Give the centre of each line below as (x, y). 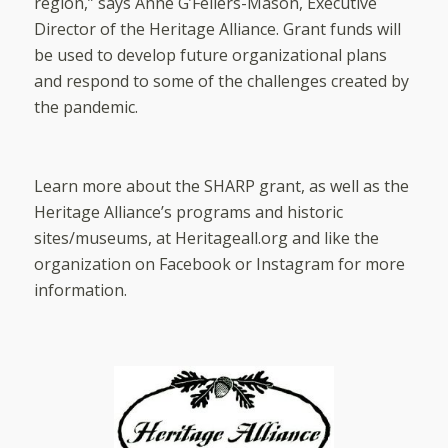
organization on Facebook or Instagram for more (219, 264)
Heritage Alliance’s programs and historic (188, 212)
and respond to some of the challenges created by (221, 80)
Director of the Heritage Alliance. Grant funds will (217, 28)
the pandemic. (85, 106)
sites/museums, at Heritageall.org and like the (206, 238)
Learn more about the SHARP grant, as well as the (221, 186)
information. (80, 290)
